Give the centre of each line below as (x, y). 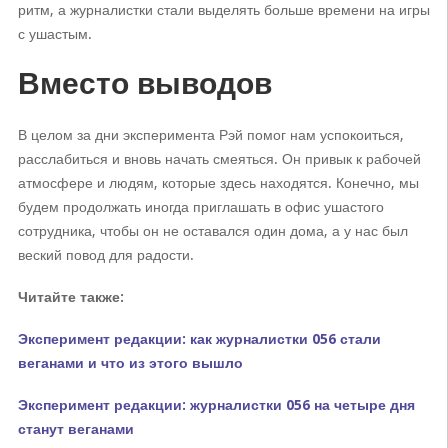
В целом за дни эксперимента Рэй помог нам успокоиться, (210, 135)
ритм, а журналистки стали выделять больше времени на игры (223, 10)
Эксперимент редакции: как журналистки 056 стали (199, 339)
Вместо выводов (144, 83)
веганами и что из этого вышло (130, 363)
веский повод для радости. (105, 255)
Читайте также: (70, 297)
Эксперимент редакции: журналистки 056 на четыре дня (216, 405)
